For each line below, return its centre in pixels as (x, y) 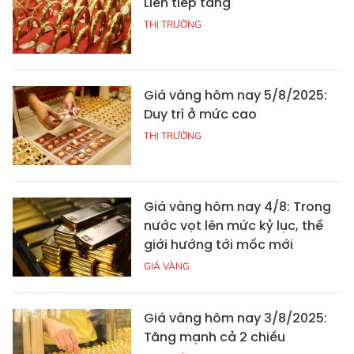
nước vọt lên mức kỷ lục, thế (233, 225)
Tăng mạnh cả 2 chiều (215, 337)
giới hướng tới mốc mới (218, 244)
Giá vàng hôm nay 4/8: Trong (237, 206)
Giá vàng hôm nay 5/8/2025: (235, 95)
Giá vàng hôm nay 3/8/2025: (235, 318)
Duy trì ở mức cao (200, 114)
